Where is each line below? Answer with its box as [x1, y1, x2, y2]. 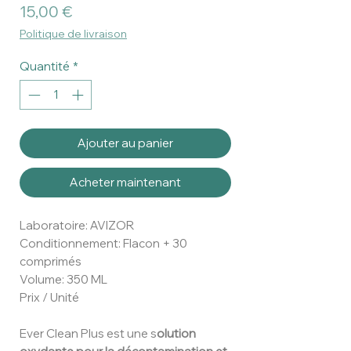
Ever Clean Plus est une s [20, 326, 157, 342]
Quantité [20, 58, 70, 74]
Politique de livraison [20, 26, 127, 41]
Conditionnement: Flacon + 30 [20, 236, 187, 251]
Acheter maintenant [70, 175, 181, 190]
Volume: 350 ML [20, 272, 107, 288]
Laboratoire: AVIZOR [20, 218, 134, 233]
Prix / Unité [20, 290, 79, 306]
